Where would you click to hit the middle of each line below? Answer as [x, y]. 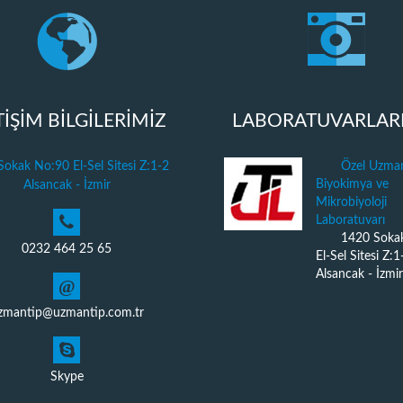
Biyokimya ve [352, 184]
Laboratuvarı [350, 220]
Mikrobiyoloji [351, 202]
